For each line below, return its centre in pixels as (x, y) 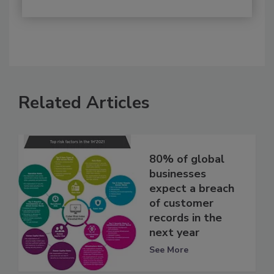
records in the (186, 217)
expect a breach (192, 188)
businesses (178, 173)
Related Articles (84, 103)
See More (169, 250)
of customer (181, 203)
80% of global (187, 159)
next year (174, 232)
